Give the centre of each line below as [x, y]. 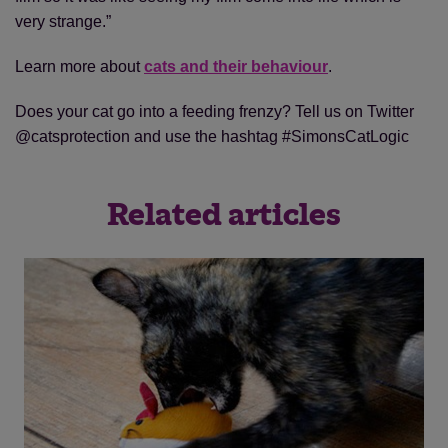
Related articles [224, 215]
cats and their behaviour [236, 66]
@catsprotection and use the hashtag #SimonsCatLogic [212, 136]
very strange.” [63, 21]
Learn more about [79, 66]
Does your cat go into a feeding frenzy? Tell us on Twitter [214, 111]
